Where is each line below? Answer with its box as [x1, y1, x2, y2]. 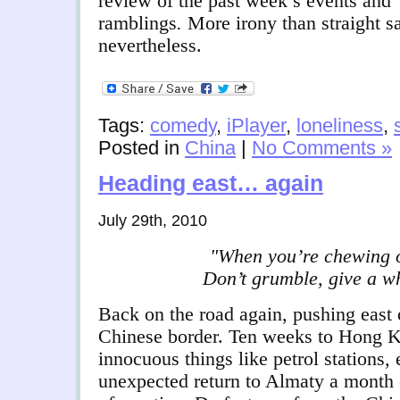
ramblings [98, 12, 177, 35]
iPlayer [227, 114, 286, 137]
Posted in [98, 137, 185, 160]
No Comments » [252, 137, 392, 160]
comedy [150, 114, 216, 137]
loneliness [296, 114, 383, 137]
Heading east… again [98, 171, 323, 196]
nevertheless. [98, 34, 202, 57]
